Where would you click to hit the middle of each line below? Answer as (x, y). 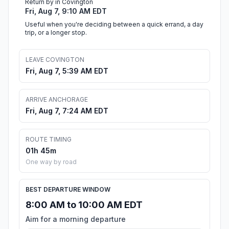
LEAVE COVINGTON (55, 60)
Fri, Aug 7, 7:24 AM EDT (67, 111)
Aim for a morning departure (76, 219)
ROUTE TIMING (49, 140)
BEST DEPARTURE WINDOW (68, 190)
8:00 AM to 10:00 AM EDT (84, 205)
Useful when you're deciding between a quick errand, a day (114, 25)
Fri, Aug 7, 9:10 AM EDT (66, 11)
